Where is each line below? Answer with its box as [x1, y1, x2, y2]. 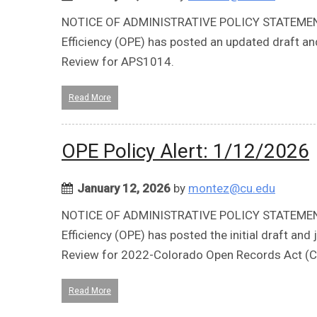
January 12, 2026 [77, 180, 171, 195]
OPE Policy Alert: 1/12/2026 [62, 139, 309, 163]
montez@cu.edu [188, 180, 275, 195]
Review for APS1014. [62, 54, 174, 69]
